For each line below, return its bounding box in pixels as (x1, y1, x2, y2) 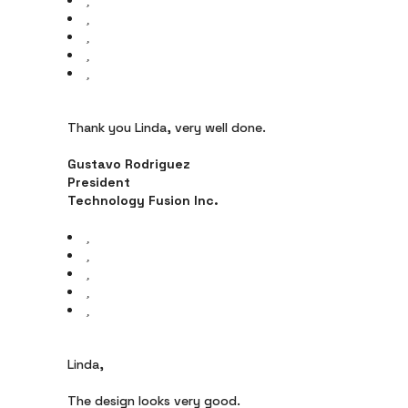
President (67, 174, 130, 190)
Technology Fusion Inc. (67, 192, 219, 209)
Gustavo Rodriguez (67, 156, 190, 172)
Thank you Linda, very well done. (67, 119, 266, 136)
